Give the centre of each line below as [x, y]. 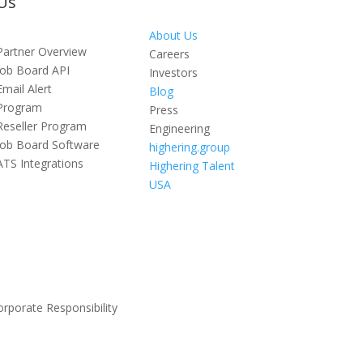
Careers [169, 54]
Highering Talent [192, 166]
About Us [173, 36]
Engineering [179, 129]
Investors [173, 73]
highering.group [189, 147]
